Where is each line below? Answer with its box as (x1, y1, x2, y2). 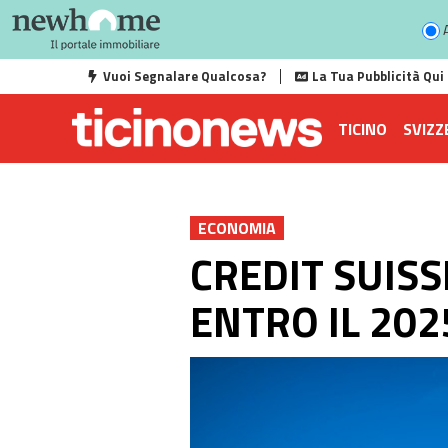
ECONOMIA (198, 216, 276, 241)
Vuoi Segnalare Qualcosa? (103, 66, 266, 86)
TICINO (338, 116, 387, 141)
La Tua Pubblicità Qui (312, 66, 444, 86)
